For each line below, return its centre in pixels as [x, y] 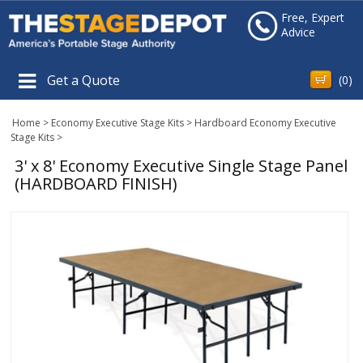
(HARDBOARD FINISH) [96, 183]
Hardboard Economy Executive [266, 122]
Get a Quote [84, 80]
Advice [298, 32]
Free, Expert [312, 17]
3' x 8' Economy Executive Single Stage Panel [181, 165]
